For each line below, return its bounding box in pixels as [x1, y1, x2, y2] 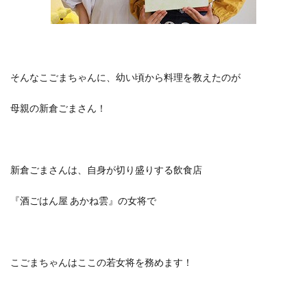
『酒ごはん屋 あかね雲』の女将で [10, 195, 156, 206]
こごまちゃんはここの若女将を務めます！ [10, 256, 193, 268]
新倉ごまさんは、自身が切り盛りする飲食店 [10, 164, 202, 175]
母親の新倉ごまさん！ [10, 102, 106, 114]
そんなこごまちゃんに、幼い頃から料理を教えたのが [10, 71, 241, 83]
